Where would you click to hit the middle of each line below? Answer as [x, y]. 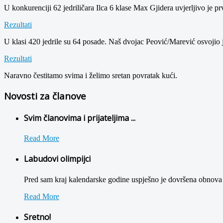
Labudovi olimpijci [57, 159]
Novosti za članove [45, 96]
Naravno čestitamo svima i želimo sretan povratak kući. [91, 75]
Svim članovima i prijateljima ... [80, 118]
